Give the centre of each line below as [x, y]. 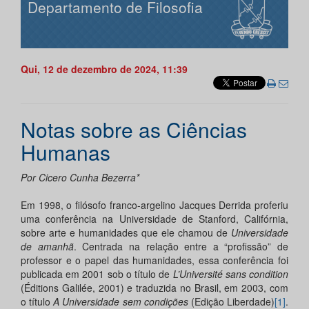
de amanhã [47, 247]
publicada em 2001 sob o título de [97, 274]
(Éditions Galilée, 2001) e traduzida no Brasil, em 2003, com [154, 288]
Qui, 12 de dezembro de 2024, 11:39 [104, 69]
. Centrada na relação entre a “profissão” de [181, 247]
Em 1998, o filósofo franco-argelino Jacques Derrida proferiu [154, 205]
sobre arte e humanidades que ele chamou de [126, 233]
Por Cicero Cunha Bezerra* [80, 178]
